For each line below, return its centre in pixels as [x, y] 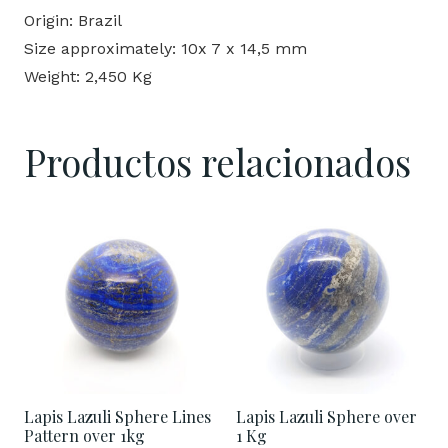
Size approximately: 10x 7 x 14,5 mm [165, 49]
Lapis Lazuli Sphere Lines [117, 417]
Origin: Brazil [73, 21]
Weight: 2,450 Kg [88, 77]
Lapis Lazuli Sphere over [326, 417]
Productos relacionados [217, 162]
